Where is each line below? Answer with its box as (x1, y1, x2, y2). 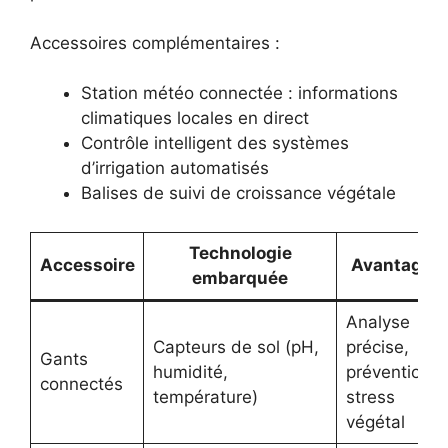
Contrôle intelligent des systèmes (81, 133, 349, 154)
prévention (345, 361, 431, 382)
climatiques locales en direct (81, 108, 309, 129)
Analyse (345, 311, 410, 332)
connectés (39, 373, 123, 394)
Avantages (350, 254, 442, 275)
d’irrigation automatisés (81, 158, 269, 179)
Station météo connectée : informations (81, 83, 398, 104)
